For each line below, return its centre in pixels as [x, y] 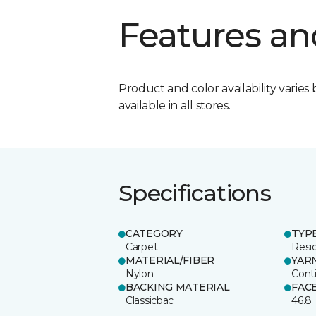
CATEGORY [154, 233]
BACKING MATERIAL [178, 287]
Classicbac [150, 300]
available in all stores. [175, 105]
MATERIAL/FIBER [170, 260]
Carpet [142, 247]
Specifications [195, 193]
